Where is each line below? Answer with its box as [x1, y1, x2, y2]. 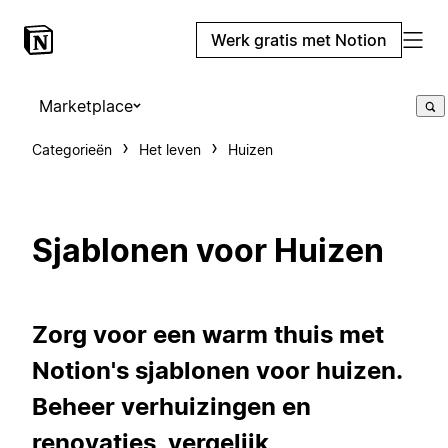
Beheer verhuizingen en [32, 391, 311, 421]
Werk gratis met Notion [211, 30, 387, 50]
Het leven [139, 141, 201, 158]
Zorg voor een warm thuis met [32, 319, 384, 349]
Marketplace [39, 96, 133, 116]
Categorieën [32, 141, 112, 158]
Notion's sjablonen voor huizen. [32, 355, 402, 385]
